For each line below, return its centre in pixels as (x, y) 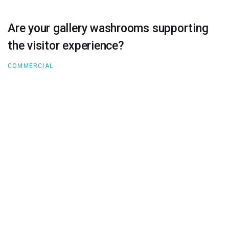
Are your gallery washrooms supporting (108, 28)
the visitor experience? (66, 45)
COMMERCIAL (30, 66)
